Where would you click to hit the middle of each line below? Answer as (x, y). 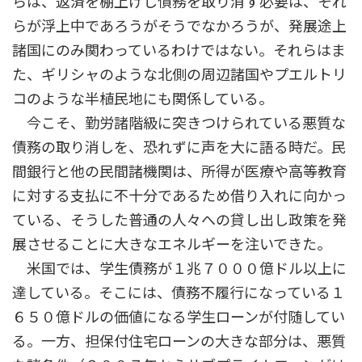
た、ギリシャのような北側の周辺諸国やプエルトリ (179, 75)
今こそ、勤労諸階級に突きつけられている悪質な (179, 123)
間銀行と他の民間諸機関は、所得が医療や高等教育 (179, 172)
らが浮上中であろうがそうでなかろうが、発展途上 (179, 26)
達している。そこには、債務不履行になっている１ (179, 293)
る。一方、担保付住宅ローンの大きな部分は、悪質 (179, 341)
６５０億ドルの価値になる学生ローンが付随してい (179, 317)
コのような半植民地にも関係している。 (143, 99)
